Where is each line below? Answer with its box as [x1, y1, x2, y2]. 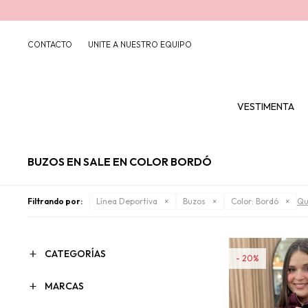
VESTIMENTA [237, 100, 294, 113]
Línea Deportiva [96, 196, 157, 206]
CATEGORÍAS [45, 247, 106, 260]
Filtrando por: [27, 196, 82, 206]
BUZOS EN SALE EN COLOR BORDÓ [27, 155, 212, 168]
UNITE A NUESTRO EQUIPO [88, 39, 192, 49]
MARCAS [45, 280, 84, 292]
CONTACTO [27, 39, 72, 49]
